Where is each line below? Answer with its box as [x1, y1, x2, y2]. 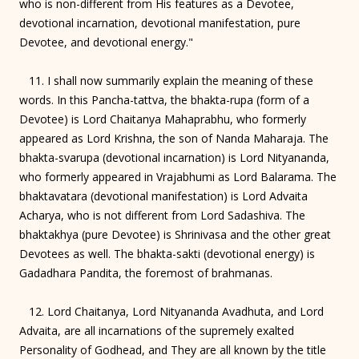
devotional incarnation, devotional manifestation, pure [19, 14, 301, 30]
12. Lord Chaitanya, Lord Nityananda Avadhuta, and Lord [19, 303, 324, 319]
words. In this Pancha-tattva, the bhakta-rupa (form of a [19, 91, 309, 107]
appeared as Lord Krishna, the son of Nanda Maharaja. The [19, 130, 329, 146]
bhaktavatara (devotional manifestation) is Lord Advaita [19, 188, 308, 204]
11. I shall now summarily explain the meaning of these [19, 72, 313, 88]
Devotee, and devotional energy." [19, 34, 193, 50]
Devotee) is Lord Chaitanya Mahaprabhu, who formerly [19, 111, 306, 127]
